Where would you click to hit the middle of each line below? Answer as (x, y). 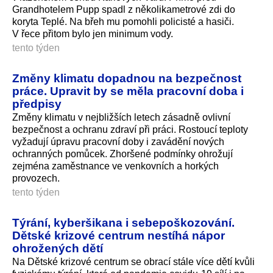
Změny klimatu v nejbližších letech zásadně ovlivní (121, 117)
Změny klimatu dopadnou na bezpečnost (127, 78)
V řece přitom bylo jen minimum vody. (93, 34)
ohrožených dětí (58, 248)
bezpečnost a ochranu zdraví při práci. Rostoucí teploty (130, 129)
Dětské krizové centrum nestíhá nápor (119, 235)
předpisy (37, 103)
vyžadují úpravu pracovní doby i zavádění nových (118, 141)
